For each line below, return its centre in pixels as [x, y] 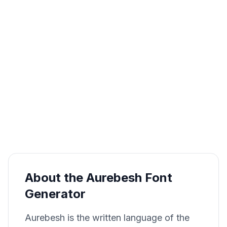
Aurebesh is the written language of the [107, 218]
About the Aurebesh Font [99, 178]
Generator [55, 194]
